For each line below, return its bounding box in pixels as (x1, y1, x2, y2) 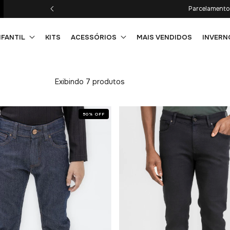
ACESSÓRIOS (71, 32, 117, 42)
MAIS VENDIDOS (137, 32, 193, 42)
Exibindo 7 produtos (55, 76, 125, 86)
